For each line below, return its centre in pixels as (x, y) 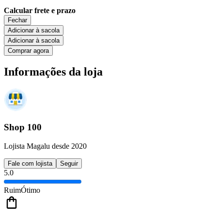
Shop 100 (23, 127)
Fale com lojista (30, 163)
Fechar (17, 20)
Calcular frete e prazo (40, 10)
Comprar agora (28, 50)
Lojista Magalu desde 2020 (45, 146)
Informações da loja (53, 71)
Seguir (69, 163)
